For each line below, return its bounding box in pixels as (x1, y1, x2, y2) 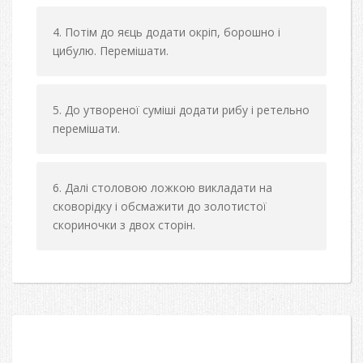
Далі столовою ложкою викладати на (65, 179, 272, 195)
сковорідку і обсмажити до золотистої (53, 198, 267, 214)
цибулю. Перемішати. (53, 42, 169, 58)
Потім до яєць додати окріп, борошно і (65, 23, 280, 40)
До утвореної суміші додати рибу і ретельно (65, 101, 310, 117)
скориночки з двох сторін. (53, 216, 195, 233)
